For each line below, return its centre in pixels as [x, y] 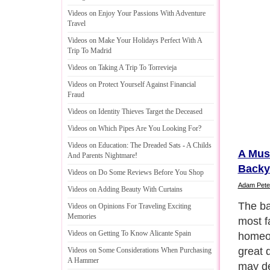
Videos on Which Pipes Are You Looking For [133, 128]
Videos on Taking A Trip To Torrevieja [122, 67]
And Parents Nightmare [101, 155]
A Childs [199, 145]
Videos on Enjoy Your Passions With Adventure [137, 13]
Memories [82, 216]
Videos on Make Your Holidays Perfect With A [135, 40]
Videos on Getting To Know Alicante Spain [129, 233]
